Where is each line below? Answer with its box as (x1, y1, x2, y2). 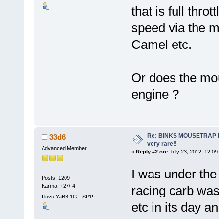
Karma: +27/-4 (41, 183, 75, 189)
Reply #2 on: (135, 148, 168, 154)
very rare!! (147, 140, 177, 147)
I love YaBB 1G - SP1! (41, 193, 93, 199)
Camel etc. (131, 37, 192, 52)
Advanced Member (41, 145, 87, 151)
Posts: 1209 (41, 175, 70, 181)
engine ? (131, 87, 179, 102)
